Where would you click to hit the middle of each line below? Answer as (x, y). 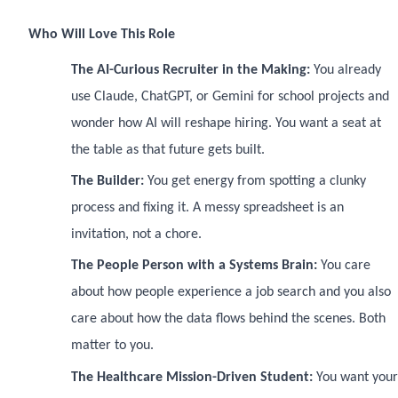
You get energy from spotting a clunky (257, 181)
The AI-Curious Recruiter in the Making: (192, 70)
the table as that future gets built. (168, 150)
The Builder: (109, 181)
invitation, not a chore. (136, 234)
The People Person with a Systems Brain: (196, 266)
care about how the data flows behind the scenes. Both (228, 319)
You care (346, 266)
